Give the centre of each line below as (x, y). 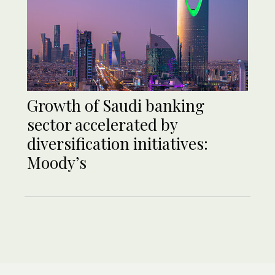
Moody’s (57, 162)
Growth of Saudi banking (116, 105)
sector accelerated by (102, 124)
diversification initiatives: (118, 143)
